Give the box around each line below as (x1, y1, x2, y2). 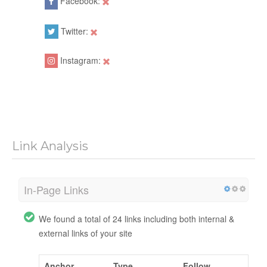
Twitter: (58, 24, 91, 37)
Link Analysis (12, 138, 88, 153)
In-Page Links (24, 181, 89, 197)
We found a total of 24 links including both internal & (39, 212, 234, 225)
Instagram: (58, 54, 103, 66)
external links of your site (39, 226, 132, 239)
